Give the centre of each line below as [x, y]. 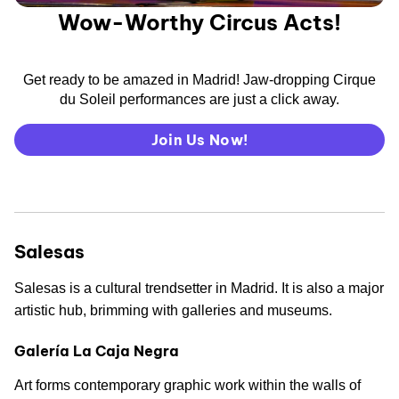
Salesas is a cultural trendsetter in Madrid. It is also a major [199, 289]
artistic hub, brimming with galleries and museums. [173, 311]
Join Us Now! [199, 140]
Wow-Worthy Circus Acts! [199, 23]
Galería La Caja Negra [97, 351]
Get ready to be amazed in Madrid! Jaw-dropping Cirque [199, 80]
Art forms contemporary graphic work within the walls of [187, 386]
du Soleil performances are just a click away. [199, 100]
